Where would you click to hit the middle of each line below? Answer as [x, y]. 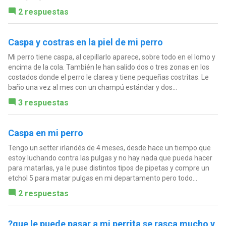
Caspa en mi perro [45, 133]
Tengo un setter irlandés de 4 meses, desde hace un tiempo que [109, 148]
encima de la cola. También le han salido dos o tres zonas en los [108, 67]
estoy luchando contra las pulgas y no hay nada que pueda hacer [110, 158]
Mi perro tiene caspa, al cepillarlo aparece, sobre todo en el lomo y [111, 57]
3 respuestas [43, 102]
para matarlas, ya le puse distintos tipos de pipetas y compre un [108, 168]
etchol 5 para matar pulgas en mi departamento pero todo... [102, 178]
